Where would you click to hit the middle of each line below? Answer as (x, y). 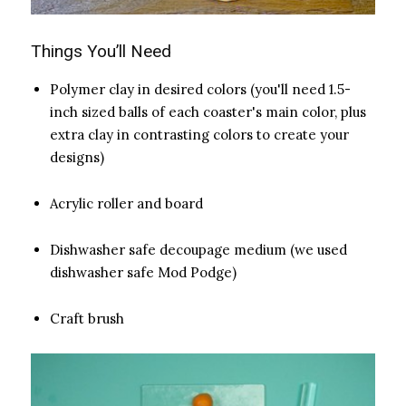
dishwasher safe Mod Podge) (143, 272)
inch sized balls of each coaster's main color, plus (208, 111)
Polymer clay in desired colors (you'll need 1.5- (200, 89)
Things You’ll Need (101, 51)
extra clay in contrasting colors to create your (199, 134)
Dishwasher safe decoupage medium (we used (198, 249)
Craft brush (87, 318)
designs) (77, 157)
